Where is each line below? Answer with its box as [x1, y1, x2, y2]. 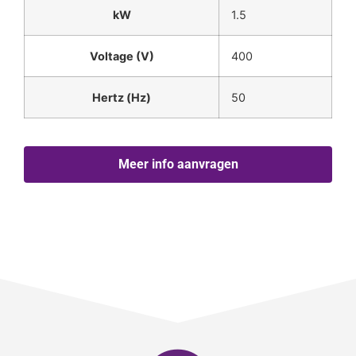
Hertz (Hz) [92, 91, 151, 105]
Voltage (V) [89, 49, 154, 64]
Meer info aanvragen [118, 157, 238, 172]
